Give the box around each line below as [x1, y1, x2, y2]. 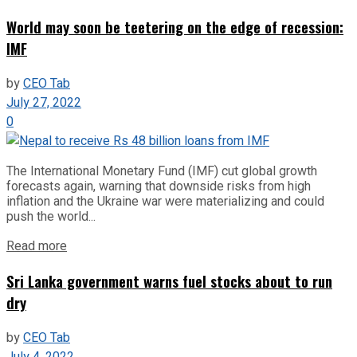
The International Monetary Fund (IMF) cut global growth [6, 163, 317, 178]
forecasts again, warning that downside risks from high [6, 178, 311, 194]
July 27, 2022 [6, 92, 81, 112]
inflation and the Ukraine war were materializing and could [6, 193, 324, 209]
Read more [6, 236, 67, 256]
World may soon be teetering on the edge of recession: [6, 15, 343, 37]
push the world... [6, 208, 96, 224]
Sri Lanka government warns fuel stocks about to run [6, 270, 332, 292]
